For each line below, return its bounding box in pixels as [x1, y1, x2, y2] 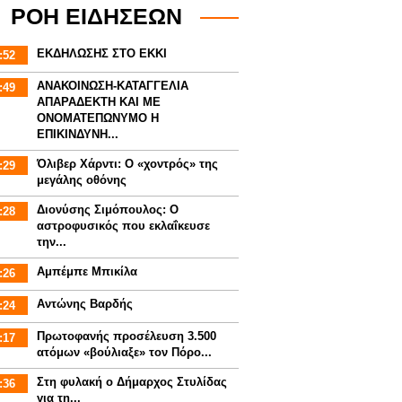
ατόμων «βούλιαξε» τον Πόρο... [36, 345, 212, 359]
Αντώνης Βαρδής [36, 297, 133, 310]
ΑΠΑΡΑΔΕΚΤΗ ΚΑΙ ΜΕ [36, 95, 161, 109]
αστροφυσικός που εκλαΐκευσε [36, 219, 210, 232]
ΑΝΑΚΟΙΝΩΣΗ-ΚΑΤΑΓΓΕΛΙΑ [36, 79, 188, 92]
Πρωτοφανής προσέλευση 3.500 [36, 329, 216, 343]
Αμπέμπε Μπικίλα [36, 265, 137, 278]
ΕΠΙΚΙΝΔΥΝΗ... [36, 127, 118, 141]
